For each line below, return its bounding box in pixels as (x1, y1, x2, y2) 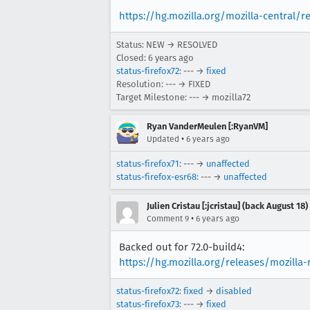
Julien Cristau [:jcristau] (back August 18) (147, 201, 308, 211)
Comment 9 (147, 214, 189, 224)
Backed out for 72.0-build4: (119, 241, 244, 253)
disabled (216, 286, 252, 296)
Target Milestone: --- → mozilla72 (116, 92, 250, 102)
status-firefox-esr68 (116, 172, 197, 182)
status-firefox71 (116, 158, 179, 169)
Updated (147, 134, 179, 144)
